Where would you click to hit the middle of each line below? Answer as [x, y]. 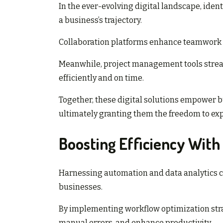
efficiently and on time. [101, 78]
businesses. [81, 187]
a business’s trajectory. [100, 20]
